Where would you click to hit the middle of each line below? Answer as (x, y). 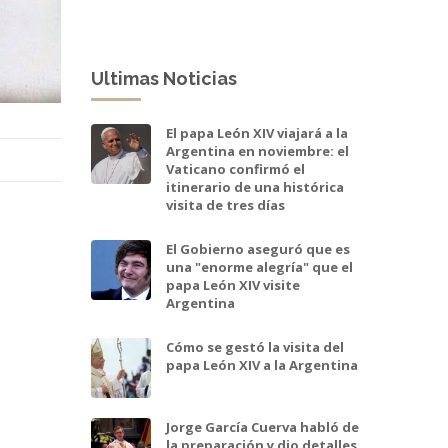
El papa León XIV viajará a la (257, 132)
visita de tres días (225, 204)
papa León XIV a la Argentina (262, 364)
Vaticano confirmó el (235, 168)
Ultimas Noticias (164, 78)
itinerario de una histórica (255, 186)
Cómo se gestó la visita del (255, 346)
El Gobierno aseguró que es (258, 248)
